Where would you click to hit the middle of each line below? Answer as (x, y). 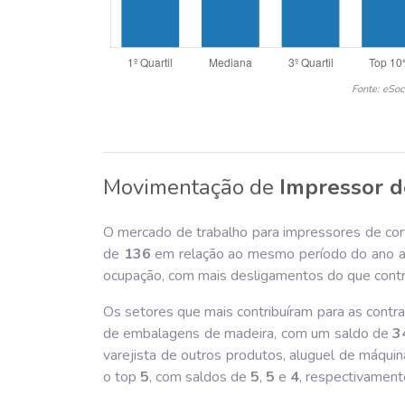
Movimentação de (191, 187)
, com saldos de (200, 377)
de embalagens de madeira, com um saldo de (248, 333)
